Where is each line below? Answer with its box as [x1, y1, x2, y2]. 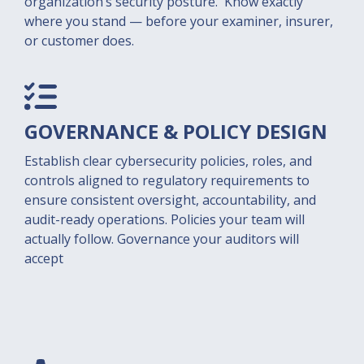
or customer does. [24, 32, 134, 50]
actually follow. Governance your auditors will [24, 230, 299, 248]
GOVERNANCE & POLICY [24, 118, 256, 145]
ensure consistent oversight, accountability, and [24, 191, 316, 209]
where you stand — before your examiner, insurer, [24, 12, 333, 30]
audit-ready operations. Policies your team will [24, 210, 305, 228]
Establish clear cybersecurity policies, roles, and [24, 152, 312, 170]
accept [24, 249, 63, 267]
